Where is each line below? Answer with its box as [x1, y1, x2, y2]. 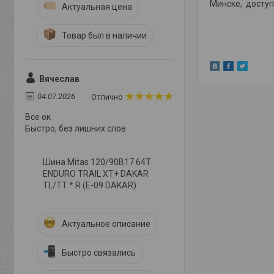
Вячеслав [39, 73, 80, 84]
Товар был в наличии [62, 30, 147, 40]
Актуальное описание [62, 218, 150, 229]
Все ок [25, 111, 51, 122]
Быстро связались [62, 247, 136, 257]
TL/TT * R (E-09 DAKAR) [43, 180, 136, 190]
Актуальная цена [62, 1, 132, 12]
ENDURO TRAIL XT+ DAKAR [43, 168, 149, 179]
